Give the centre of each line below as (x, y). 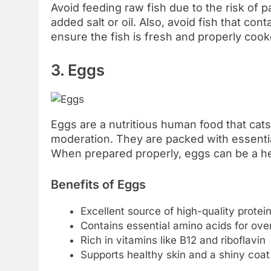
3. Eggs (78, 70)
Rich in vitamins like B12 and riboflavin (173, 240)
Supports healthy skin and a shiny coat (175, 254)
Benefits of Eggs (98, 184)
